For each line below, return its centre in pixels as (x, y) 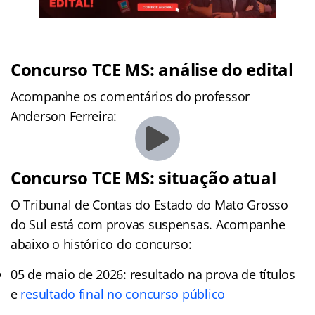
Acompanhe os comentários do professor (130, 96)
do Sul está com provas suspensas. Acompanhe (148, 224)
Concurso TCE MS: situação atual (143, 177)
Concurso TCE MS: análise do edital (152, 69)
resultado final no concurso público (123, 294)
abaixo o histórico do (71, 244)
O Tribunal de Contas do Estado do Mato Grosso (149, 204)
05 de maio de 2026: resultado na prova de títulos (153, 274)
